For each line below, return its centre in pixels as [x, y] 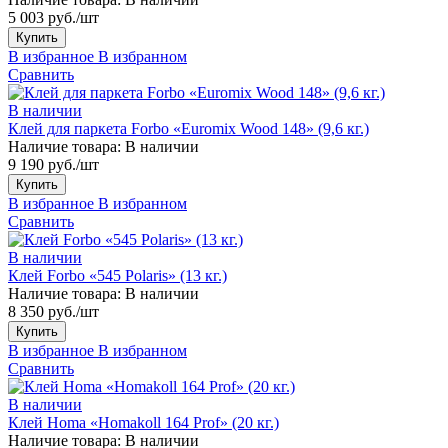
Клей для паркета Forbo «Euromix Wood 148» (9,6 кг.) [188, 128]
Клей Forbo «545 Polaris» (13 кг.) [117, 275]
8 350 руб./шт [53, 311]
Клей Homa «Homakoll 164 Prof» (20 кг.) [143, 422]
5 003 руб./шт [53, 17]
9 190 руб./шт [53, 164]
